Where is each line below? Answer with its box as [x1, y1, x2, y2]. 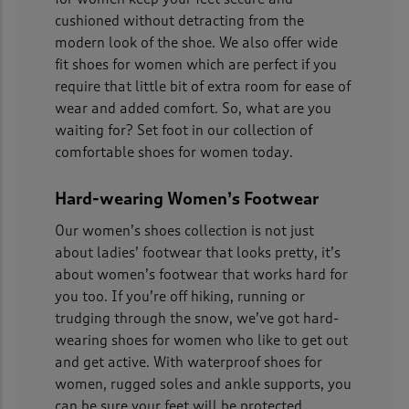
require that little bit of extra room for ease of [55, 79, 351, 96]
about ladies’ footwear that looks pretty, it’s [55, 245, 341, 262]
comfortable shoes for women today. [55, 144, 293, 162]
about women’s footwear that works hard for [55, 267, 348, 284]
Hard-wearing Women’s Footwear [55, 189, 319, 210]
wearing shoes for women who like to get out [55, 332, 348, 350]
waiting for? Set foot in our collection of [55, 122, 312, 140]
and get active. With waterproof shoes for [55, 354, 322, 372]
